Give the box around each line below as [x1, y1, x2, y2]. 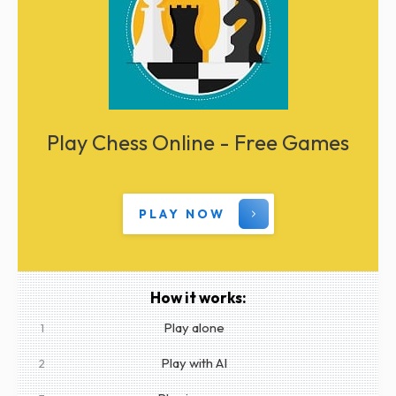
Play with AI [160, 354, 227, 372]
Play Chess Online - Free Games [47, 129, 349, 156]
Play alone [163, 319, 225, 337]
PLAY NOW [138, 206, 225, 223]
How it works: [149, 288, 247, 308]
